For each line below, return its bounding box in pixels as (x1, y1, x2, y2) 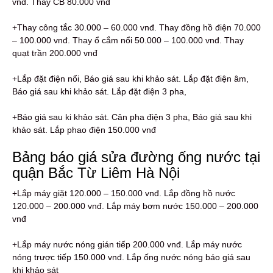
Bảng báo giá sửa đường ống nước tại (12, 148, 260, 165)
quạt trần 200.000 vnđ (12, 48, 97, 58)
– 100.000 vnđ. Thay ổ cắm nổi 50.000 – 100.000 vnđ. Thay (12, 35, 244, 45)
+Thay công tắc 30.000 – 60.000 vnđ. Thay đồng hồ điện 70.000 (12, 22, 261, 32)
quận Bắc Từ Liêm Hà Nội (12, 164, 180, 181)
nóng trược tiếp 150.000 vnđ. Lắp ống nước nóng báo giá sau (12, 252, 250, 262)
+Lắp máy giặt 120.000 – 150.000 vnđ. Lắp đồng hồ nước (12, 188, 235, 198)
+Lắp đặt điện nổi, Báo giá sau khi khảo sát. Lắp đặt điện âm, (12, 73, 249, 83)
